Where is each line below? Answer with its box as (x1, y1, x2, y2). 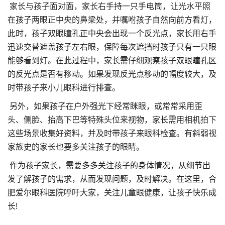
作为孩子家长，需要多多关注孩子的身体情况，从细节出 (8, 161, 210, 170)
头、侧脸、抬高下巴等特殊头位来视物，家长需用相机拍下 (8, 116, 216, 124)
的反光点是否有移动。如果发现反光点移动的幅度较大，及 (8, 70, 216, 78)
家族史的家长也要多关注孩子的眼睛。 (8, 143, 144, 151)
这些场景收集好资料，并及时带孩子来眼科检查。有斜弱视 (8, 129, 216, 138)
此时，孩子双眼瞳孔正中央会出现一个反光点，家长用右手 (8, 29, 216, 38)
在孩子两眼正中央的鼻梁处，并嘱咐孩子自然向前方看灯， (8, 16, 216, 24)
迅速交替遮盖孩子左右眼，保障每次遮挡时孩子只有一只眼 (8, 43, 216, 51)
